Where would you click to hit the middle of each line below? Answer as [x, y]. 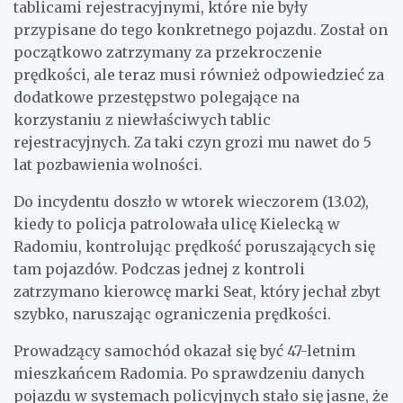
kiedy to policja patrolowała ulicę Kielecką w [177, 224]
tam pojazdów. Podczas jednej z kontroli [159, 269]
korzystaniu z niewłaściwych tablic [142, 119]
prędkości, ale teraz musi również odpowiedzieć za [199, 74]
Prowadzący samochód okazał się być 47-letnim [184, 350]
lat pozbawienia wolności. [108, 164]
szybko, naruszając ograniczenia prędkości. [172, 313]
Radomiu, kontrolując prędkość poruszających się [194, 246]
